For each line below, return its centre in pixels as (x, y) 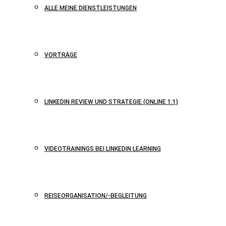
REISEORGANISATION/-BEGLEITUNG (96, 196)
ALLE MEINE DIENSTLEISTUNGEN (91, 8)
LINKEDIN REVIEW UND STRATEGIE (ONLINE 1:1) (111, 102)
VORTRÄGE (61, 55)
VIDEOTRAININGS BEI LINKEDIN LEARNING (103, 149)
